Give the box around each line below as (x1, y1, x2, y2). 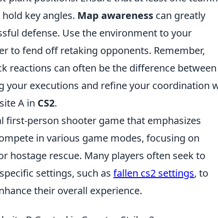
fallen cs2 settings (113, 166, 194, 180)
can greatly (153, 9, 205, 22)
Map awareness (77, 9, 153, 22)
